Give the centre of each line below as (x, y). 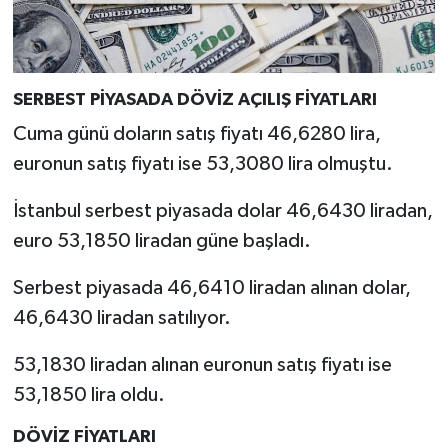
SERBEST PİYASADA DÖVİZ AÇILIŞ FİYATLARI (194, 99)
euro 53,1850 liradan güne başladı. (161, 241)
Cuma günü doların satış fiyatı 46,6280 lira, (196, 134)
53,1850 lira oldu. (88, 395)
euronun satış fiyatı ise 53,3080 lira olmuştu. (202, 164)
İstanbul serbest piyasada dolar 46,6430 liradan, (222, 211)
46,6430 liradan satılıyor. (121, 318)
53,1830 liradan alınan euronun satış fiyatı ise (202, 365)
